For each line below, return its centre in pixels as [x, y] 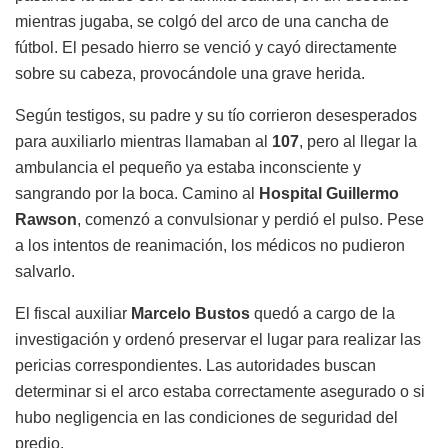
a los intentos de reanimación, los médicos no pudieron [210, 246]
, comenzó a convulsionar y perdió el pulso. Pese [250, 220]
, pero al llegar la [358, 142]
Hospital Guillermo [329, 194]
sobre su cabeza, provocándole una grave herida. [190, 74]
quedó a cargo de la [322, 314]
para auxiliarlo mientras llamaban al [143, 142]
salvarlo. [45, 272]
